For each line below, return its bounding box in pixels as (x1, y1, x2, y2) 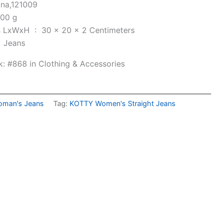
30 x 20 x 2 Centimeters (41, 25, 135, 35)
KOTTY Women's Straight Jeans (70, 99, 176, 108)
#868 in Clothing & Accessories (7, 59, 128, 69)
